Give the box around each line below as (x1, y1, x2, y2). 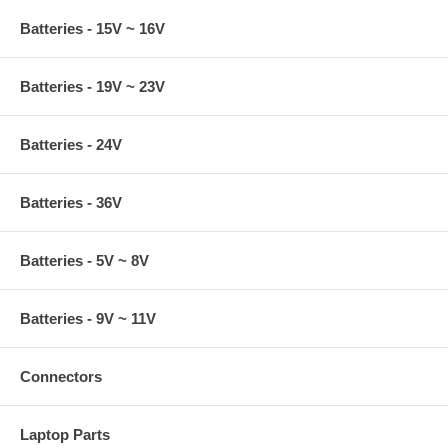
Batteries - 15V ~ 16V (20, 19, 165, 37)
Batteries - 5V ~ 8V (20, 251, 149, 269)
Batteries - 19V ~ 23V (20, 77, 165, 95)
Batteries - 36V (20, 193, 122, 211)
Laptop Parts (20, 425, 110, 443)
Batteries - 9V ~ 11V (20, 309, 156, 327)
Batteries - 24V (20, 135, 122, 153)
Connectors (20, 367, 102, 385)
